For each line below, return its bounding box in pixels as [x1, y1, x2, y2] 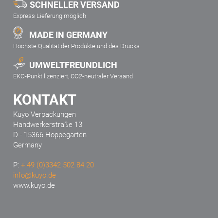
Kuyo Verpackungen [13, 110, 76, 119]
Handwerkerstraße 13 [13, 120, 82, 129]
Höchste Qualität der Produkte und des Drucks [13, 42, 140, 50]
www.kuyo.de [13, 181, 55, 190]
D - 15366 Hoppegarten [13, 130, 87, 140]
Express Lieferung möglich [13, 12, 86, 20]
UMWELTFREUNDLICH [29, 60, 117, 71]
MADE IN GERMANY [29, 30, 108, 40]
